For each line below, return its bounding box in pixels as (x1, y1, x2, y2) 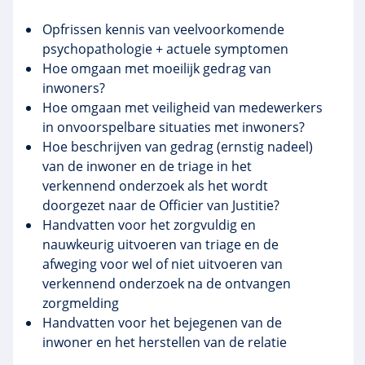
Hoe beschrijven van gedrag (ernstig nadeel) (42, 138, 313, 156)
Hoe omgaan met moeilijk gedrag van (42, 59, 271, 77)
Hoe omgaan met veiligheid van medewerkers (42, 99, 323, 117)
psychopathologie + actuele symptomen (42, 40, 288, 58)
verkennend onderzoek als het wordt (42, 177, 268, 195)
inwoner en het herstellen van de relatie (42, 333, 287, 351)
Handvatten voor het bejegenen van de (42, 314, 282, 332)
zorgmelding (42, 294, 119, 312)
